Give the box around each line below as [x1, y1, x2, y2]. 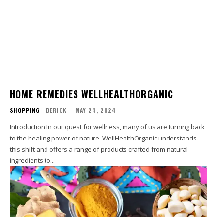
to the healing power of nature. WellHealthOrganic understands [10, 133, 197, 142]
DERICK [46, 106, 67, 114]
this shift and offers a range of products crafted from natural [10, 144, 188, 154]
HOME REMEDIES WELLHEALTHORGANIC [10, 86, 173, 101]
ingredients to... [10, 155, 55, 165]
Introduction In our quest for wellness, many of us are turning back [10, 122, 46, 131]
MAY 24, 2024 [75, 106, 116, 114]
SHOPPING [10, 106, 40, 114]
